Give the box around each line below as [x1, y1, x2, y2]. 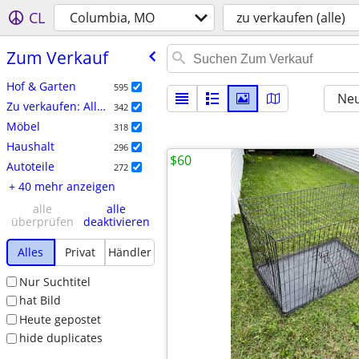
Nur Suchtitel [18, 273, 91, 289]
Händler [107, 244, 151, 260]
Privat [65, 244, 95, 260]
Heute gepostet [18, 311, 101, 327]
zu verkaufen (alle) [236, 9, 345, 26]
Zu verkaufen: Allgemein [96, 98, 106, 114]
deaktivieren [83, 213, 150, 229]
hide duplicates [18, 330, 103, 346]
